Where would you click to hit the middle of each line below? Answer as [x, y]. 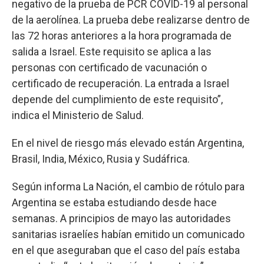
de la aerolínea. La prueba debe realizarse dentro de [131, 19]
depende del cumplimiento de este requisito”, [117, 99]
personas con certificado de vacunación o [109, 67]
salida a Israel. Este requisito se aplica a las [112, 51]
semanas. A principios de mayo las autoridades [121, 218]
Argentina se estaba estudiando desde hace [114, 202]
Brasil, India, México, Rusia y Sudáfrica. [101, 159]
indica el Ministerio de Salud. [78, 115]
